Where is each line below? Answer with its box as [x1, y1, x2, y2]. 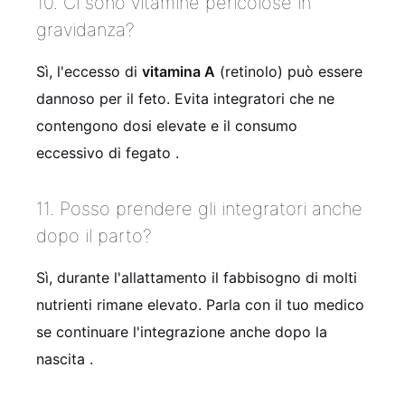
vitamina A [142, 61, 215, 80]
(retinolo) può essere [215, 61, 363, 80]
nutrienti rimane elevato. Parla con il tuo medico [36, 295, 364, 314]
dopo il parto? [36, 224, 152, 247]
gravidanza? [36, 18, 135, 41]
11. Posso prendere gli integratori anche [36, 197, 363, 220]
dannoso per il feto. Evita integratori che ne [36, 89, 334, 108]
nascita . [36, 349, 93, 368]
